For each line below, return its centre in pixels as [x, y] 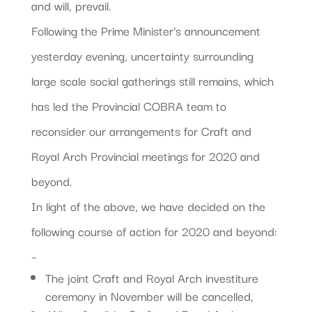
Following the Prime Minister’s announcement [146, 30]
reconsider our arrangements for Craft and [141, 130]
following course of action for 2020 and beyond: [154, 231]
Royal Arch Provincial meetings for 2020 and [145, 155]
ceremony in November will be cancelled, [149, 295]
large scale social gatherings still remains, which [152, 80]
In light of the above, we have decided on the [148, 205]
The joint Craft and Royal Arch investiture [151, 277]
